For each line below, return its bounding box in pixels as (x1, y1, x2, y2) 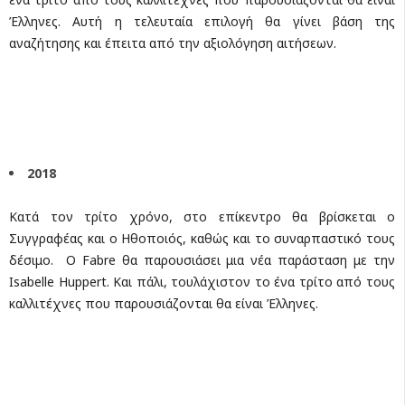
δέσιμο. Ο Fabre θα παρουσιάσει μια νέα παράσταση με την (9, 250, 395, 268)
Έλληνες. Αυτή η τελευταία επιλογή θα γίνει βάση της (9, 12, 395, 30)
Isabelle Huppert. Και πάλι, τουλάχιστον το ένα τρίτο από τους (9, 272, 395, 290)
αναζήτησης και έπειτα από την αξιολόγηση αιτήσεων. (9, 33, 336, 52)
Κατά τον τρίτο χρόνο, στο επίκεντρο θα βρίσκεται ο (9, 207, 395, 225)
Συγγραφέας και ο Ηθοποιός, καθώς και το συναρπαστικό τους (9, 229, 395, 247)
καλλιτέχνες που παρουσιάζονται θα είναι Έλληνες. (9, 294, 318, 312)
